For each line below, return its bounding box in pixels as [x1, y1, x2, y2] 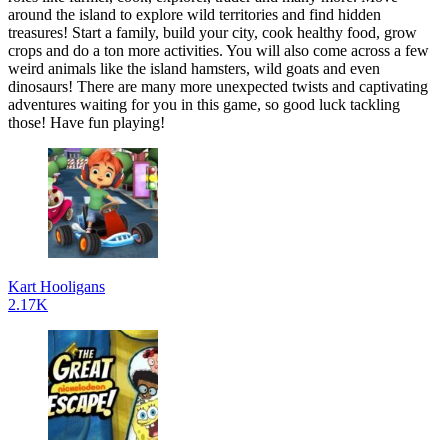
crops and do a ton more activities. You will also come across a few [8, 41, 429, 59]
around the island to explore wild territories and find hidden [8, 5, 381, 23]
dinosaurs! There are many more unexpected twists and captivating [8, 77, 428, 95]
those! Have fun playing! [8, 113, 169, 131]
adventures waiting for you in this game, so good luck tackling [8, 95, 400, 113]
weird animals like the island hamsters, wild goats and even [8, 59, 380, 77]
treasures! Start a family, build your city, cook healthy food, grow [8, 23, 417, 41]
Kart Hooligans [8, 277, 105, 295]
